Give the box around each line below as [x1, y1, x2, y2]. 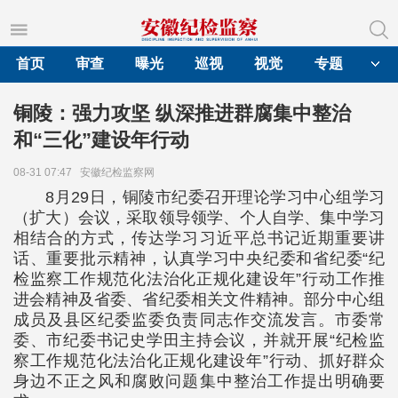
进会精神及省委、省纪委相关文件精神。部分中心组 [13, 291, 385, 308]
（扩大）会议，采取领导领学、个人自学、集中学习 [13, 209, 385, 227]
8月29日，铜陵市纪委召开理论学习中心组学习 [45, 188, 385, 206]
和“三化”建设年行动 [13, 129, 189, 151]
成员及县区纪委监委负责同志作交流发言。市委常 [13, 311, 385, 329]
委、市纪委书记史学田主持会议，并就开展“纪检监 [13, 331, 385, 349]
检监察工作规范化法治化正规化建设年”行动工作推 [13, 270, 385, 288]
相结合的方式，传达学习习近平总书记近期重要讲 [13, 229, 385, 247]
